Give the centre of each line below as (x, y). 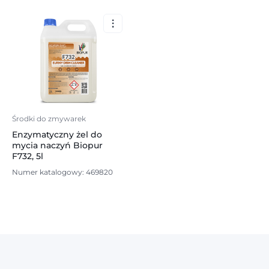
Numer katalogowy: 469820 (62, 172)
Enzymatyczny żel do (57, 134)
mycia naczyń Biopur (57, 145)
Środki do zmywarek (49, 119)
